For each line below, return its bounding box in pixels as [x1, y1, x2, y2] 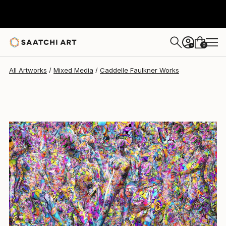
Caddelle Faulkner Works [100, 66, 179, 74]
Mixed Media [53, 66, 93, 74]
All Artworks [9, 66, 47, 74]
